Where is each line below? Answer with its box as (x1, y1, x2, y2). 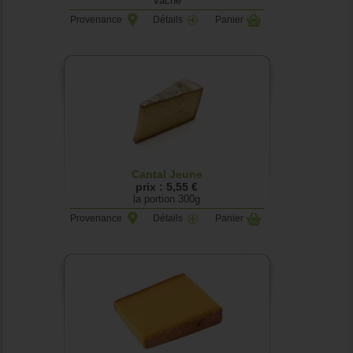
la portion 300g (133, 193, 201, 205)
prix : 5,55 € (136, 180, 199, 193)
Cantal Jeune (131, 168, 203, 180)
